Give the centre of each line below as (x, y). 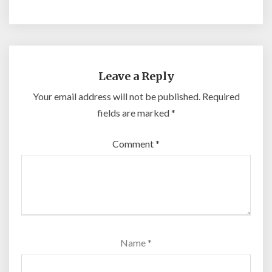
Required (221, 96)
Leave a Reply (136, 76)
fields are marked (134, 113)
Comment (134, 144)
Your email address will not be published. (116, 96)
